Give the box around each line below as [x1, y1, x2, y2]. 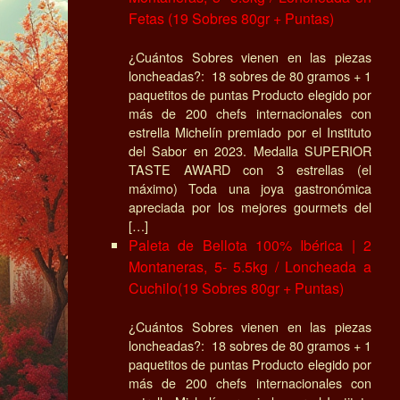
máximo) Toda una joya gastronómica [129, 178, 371, 197]
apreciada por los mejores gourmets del [129, 196, 371, 216]
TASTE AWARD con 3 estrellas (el [129, 159, 371, 179]
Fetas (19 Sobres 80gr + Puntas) [129, 7, 334, 29]
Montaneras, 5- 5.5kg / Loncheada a [129, 255, 371, 277]
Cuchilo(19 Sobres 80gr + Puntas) [129, 277, 344, 298]
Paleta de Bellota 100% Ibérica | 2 [129, 234, 371, 255]
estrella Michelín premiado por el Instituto [129, 121, 371, 141]
